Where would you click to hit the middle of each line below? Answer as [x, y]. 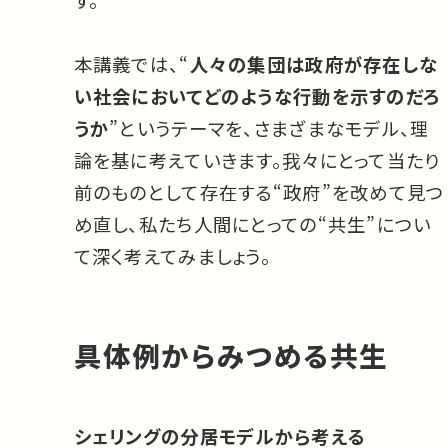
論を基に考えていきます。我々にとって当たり [257, 159]
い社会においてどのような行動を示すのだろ [257, 95]
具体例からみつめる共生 [231, 355]
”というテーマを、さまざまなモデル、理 [269, 127]
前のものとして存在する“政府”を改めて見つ [259, 191]
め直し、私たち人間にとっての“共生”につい [252, 223]
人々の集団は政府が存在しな [314, 63]
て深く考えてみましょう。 [172, 255]
